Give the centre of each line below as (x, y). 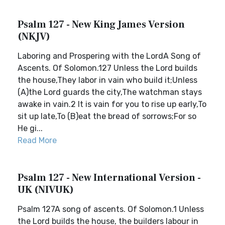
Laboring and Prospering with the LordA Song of (109, 56)
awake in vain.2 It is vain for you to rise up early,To (112, 104)
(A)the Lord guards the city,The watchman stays (110, 92)
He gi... (30, 128)
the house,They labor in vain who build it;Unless (107, 80)
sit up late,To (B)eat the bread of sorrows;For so (107, 116)
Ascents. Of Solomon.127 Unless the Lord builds (107, 68)
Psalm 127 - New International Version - (109, 178)
